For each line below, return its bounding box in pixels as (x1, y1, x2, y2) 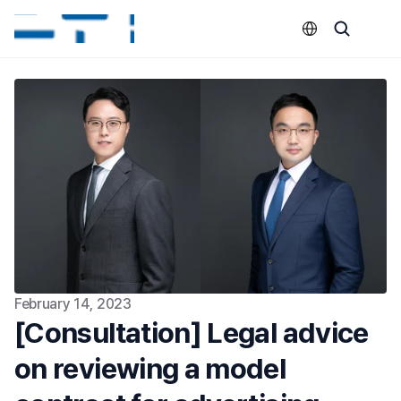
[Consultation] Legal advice (14, 316, 369, 350)
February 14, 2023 (14, 295, 132, 312)
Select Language (293, 12, 376, 24)
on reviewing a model (14, 352, 286, 386)
